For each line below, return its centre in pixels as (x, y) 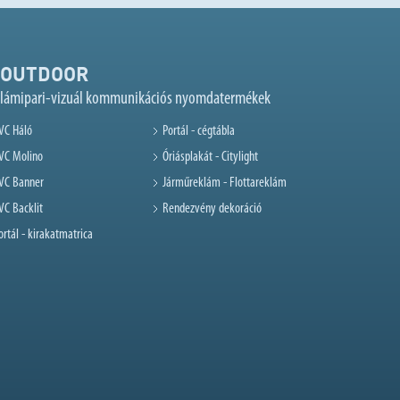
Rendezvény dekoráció (212, 209)
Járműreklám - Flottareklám (225, 183)
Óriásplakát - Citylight (210, 158)
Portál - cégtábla (199, 132)
